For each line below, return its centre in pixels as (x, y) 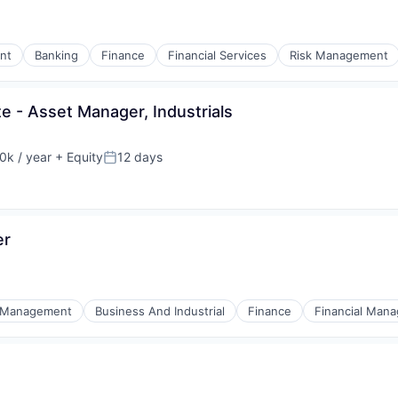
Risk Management (339, 55)
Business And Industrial (160, 311)
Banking (56, 55)
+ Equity (77, 157)
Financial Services (217, 55)
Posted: (127, 164)
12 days (140, 157)
